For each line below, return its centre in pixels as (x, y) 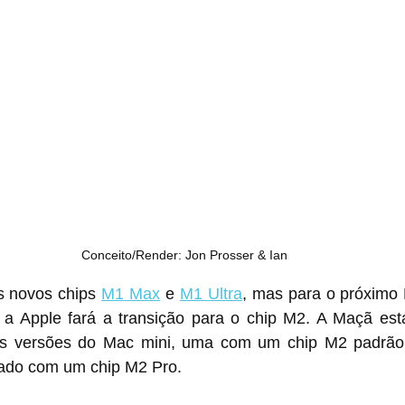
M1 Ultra (211, 294)
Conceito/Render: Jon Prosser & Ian (184, 255)
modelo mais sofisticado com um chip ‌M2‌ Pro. (165, 367)
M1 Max (131, 294)
